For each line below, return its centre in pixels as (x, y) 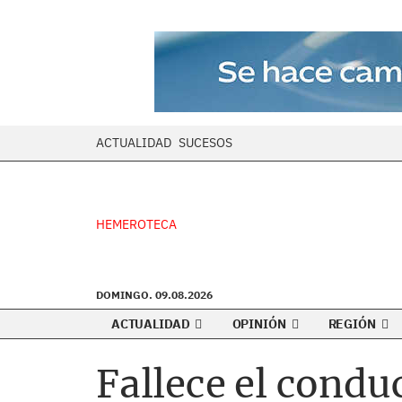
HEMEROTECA (136, 224)
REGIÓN (353, 324)
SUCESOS (205, 143)
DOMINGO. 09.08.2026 (154, 295)
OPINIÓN (260, 324)
